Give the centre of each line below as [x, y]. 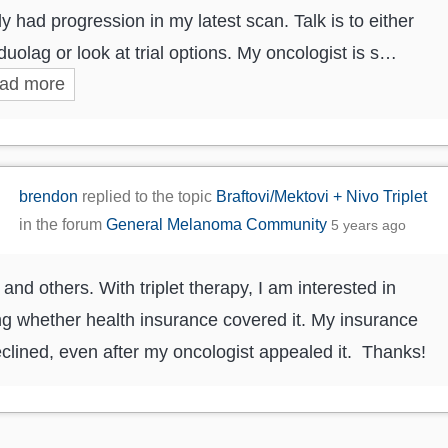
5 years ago [369, 224]
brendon [49, 196]
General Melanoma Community [217, 224]
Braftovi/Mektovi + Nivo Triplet [322, 196]
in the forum [63, 224]
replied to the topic [147, 196]
